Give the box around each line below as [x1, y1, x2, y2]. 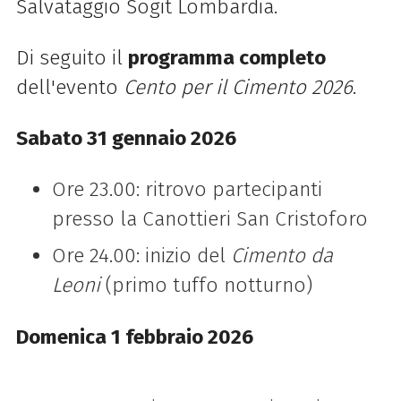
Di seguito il [15, 45, 128, 70]
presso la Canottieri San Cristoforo [51, 207, 368, 232]
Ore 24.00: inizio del [51, 243, 231, 269]
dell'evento [15, 74, 124, 99]
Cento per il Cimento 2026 [123, 74, 353, 99]
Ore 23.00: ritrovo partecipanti [51, 177, 322, 202]
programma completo [127, 45, 326, 70]
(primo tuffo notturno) [105, 273, 312, 298]
